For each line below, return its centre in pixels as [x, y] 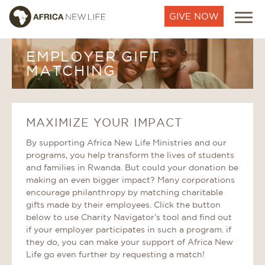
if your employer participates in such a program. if [129, 230]
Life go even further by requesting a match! [115, 255]
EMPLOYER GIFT [93, 56]
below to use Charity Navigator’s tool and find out [129, 217]
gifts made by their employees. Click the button [123, 205]
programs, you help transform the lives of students [130, 155]
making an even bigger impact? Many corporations [130, 180]
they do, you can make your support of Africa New [130, 242]
